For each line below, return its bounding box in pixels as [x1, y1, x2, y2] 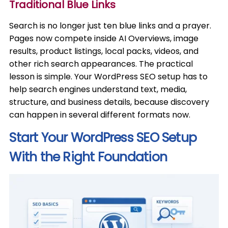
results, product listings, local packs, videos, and [9, 45, 199, 57]
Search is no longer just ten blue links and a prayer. [9, 20, 212, 32]
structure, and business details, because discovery [9, 96, 210, 108]
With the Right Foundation [9, 148, 167, 166]
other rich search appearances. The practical [9, 58, 193, 70]
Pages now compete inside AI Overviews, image [9, 33, 199, 44]
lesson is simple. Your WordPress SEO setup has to [9, 71, 208, 82]
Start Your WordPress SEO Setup [9, 129, 197, 147]
